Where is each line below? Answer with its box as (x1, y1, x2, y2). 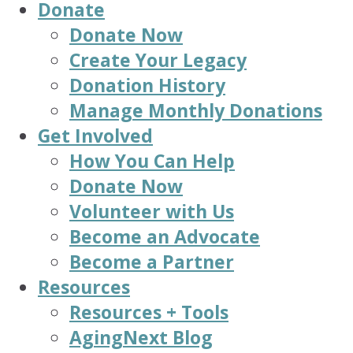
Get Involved (38, 123, 153, 148)
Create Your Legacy (69, 47, 247, 72)
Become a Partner (69, 249, 234, 274)
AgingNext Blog (69, 325, 213, 350)
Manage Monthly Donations (69, 98, 322, 123)
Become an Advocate (69, 224, 260, 249)
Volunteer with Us (69, 199, 234, 224)
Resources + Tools (69, 299, 229, 325)
